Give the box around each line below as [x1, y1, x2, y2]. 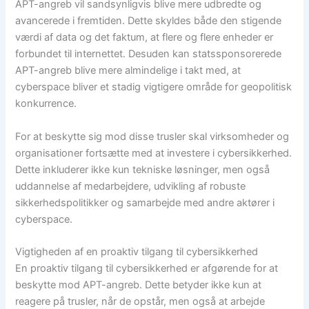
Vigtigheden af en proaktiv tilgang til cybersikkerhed [15, 245, 259, 258]
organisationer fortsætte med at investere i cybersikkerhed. [15, 146, 292, 159]
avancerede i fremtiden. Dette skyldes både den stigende [15, 14, 282, 28]
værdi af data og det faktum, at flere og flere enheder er [15, 31, 274, 44]
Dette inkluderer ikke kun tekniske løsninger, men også [15, 163, 270, 176]
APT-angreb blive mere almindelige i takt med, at [15, 64, 241, 77]
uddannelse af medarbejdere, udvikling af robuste [15, 179, 246, 192]
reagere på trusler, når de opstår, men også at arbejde [15, 295, 266, 308]
